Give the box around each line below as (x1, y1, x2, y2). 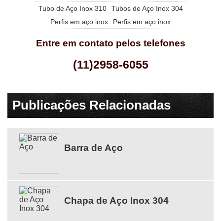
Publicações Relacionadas (12, 97, 171, 112)
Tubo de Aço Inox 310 (38, 4, 107, 12)
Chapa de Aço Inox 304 (64, 195, 169, 206)
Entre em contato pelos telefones (36, 37, 185, 48)
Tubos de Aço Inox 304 (111, 4, 183, 12)
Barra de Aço (64, 143, 123, 153)
